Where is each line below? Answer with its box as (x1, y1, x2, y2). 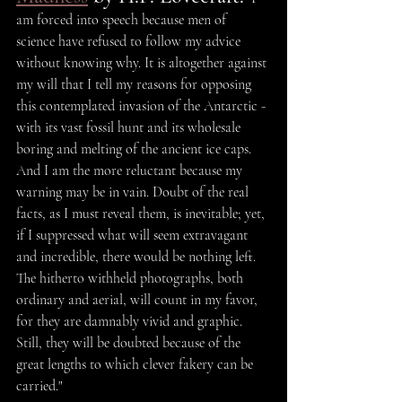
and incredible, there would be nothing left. (16, 248, 259, 267)
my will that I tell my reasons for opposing (16, 75, 255, 94)
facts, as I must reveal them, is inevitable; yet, (16, 205, 268, 223)
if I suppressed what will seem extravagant (16, 226, 251, 245)
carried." (16, 377, 62, 396)
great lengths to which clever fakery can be (16, 355, 257, 374)
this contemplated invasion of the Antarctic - (16, 97, 269, 116)
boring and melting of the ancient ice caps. (16, 140, 255, 159)
